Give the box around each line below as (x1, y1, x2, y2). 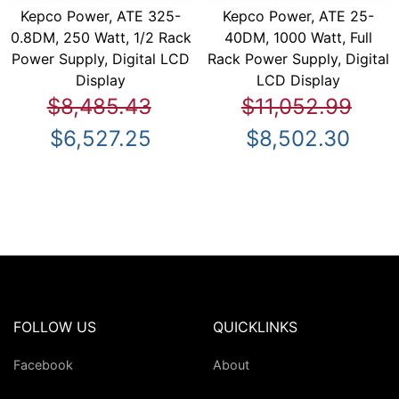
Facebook (13, 356, 73, 372)
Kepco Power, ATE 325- (20, 7, 182, 26)
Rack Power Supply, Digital (207, 50, 389, 69)
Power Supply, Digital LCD (12, 50, 191, 69)
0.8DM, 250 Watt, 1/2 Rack (10, 28, 191, 47)
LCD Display (256, 71, 340, 90)
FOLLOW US (13, 318, 96, 337)
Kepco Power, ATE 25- (222, 7, 374, 26)
